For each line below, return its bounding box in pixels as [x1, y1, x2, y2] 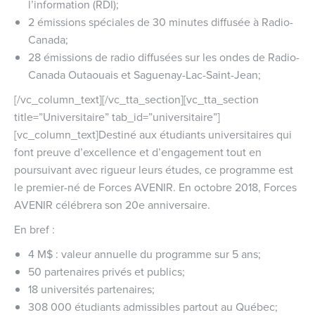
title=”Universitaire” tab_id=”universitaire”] [14, 108, 220, 124]
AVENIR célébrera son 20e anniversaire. [14, 196, 210, 212]
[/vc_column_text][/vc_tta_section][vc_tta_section [14, 91, 259, 107]
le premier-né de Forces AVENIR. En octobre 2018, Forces [14, 179, 297, 195]
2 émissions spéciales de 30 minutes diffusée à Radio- [28, 13, 293, 30]
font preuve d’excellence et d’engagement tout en [14, 143, 262, 160]
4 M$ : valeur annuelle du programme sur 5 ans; [28, 245, 261, 262]
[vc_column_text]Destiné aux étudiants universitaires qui [14, 126, 292, 142]
